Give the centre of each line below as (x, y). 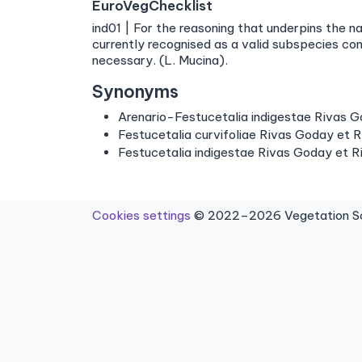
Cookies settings (141, 215)
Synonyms (135, 92)
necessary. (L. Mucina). (160, 60)
